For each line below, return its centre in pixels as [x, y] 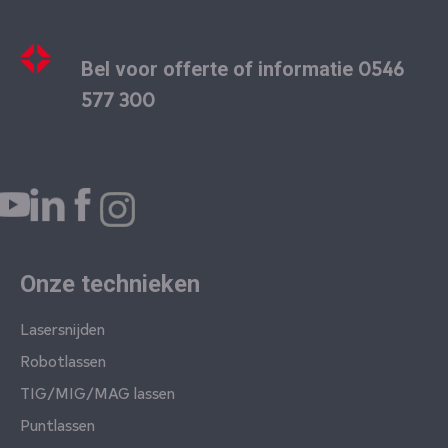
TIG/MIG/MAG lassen [97, 392]
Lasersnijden [62, 328]
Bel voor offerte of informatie [220, 69]
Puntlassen [57, 424]
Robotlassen [63, 360]
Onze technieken [110, 284]
